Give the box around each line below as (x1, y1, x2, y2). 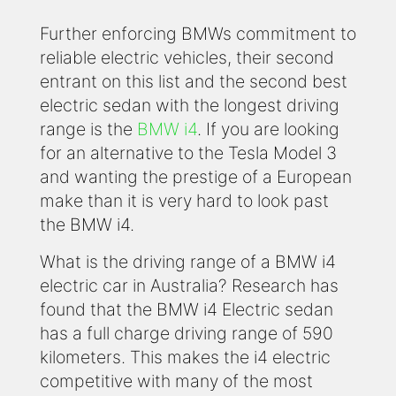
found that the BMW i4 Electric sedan (40, 298, 333, 320)
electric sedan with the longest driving (40, 94, 339, 116)
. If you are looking (197, 118, 339, 140)
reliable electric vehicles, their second (40, 46, 334, 68)
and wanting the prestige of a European (40, 165, 352, 187)
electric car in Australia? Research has (40, 274, 339, 296)
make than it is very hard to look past (40, 189, 329, 211)
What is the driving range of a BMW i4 (40, 250, 336, 272)
